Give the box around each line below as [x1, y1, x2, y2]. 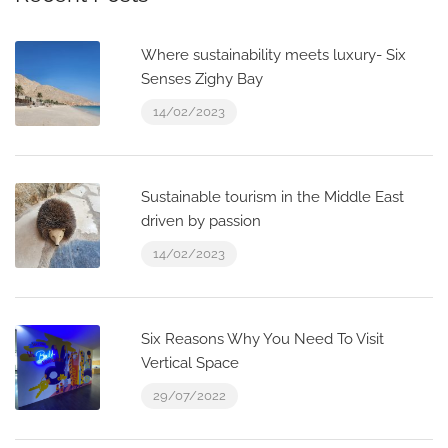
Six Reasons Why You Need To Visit [141, 330, 384, 348]
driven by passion [141, 212, 261, 230]
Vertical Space [141, 354, 239, 372]
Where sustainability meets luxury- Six [141, 46, 406, 64]
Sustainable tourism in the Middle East [141, 188, 404, 206]
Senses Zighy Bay [141, 70, 263, 88]
